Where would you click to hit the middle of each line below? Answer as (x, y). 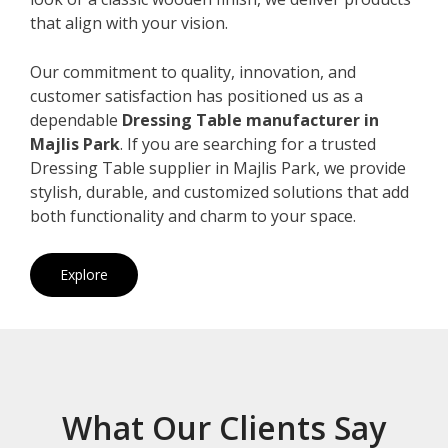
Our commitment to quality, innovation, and (193, 71)
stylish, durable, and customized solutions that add (219, 191)
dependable (76, 119)
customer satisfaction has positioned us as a (196, 95)
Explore (84, 274)
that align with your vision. (129, 22)
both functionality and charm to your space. (193, 215)
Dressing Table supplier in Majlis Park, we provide (218, 167)
